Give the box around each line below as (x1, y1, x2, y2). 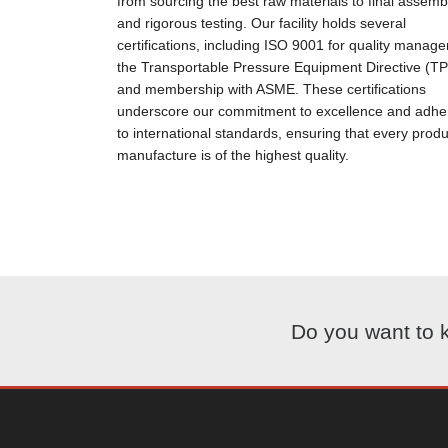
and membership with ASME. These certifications (117, 81, 426, 97)
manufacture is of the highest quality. (117, 147, 349, 163)
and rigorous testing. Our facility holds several (117, 15, 406, 31)
